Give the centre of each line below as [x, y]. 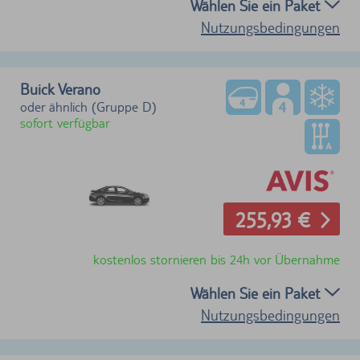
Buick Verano [60, 90]
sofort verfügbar [65, 123]
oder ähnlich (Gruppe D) [88, 107]
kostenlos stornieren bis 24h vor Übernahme [217, 259]
